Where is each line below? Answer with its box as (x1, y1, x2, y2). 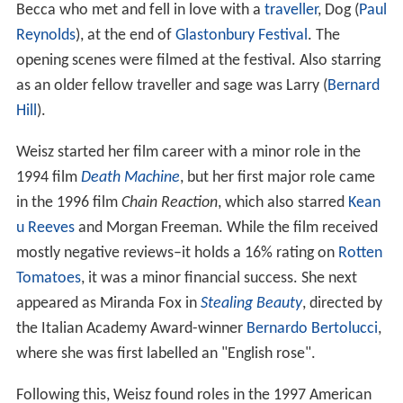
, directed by (301, 294, 382, 312)
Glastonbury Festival (175, 26, 308, 44)
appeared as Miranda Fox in (15, 294, 201, 312)
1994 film (15, 168, 81, 186)
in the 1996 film (15, 193, 121, 211)
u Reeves (15, 219, 75, 237)
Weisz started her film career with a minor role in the (15, 143, 361, 161)
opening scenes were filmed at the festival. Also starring (15, 51, 381, 69)
